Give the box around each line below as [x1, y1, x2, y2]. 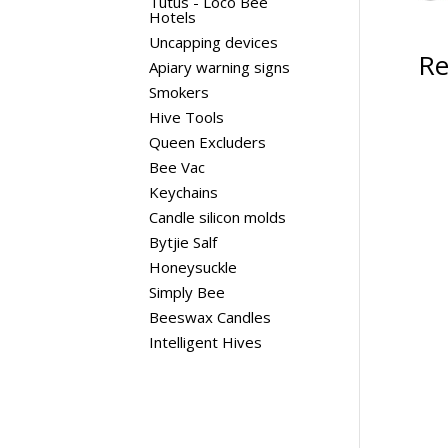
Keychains [149, 182, 219, 202]
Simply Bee [149, 282, 226, 302]
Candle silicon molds [149, 207, 287, 227]
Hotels [149, 7, 197, 27]
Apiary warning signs [149, 57, 291, 77]
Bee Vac [149, 157, 206, 177]
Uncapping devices [149, 32, 279, 52]
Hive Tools [149, 107, 225, 127]
